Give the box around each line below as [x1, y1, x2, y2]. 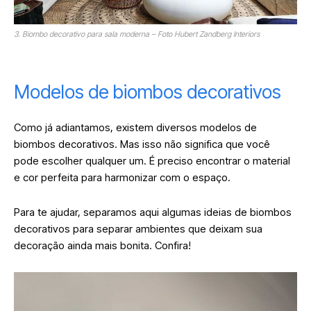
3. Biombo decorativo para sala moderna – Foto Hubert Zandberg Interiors [14, 28, 260, 39]
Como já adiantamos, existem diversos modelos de [14, 120, 257, 134]
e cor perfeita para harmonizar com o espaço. [14, 170, 233, 184]
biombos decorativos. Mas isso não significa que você [14, 137, 270, 151]
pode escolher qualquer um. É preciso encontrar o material [14, 153, 290, 167]
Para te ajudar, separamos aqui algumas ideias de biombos [14, 205, 292, 219]
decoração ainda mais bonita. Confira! [14, 238, 194, 252]
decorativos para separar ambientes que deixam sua [14, 221, 262, 235]
